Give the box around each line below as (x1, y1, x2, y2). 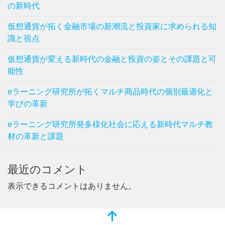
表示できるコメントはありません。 (8, 182, 136, 191)
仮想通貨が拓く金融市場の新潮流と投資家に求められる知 (8, 22, 216, 31)
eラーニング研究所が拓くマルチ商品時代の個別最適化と (8, 87, 213, 96)
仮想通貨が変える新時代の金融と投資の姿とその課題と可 (8, 55, 216, 64)
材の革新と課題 (8, 132, 64, 141)
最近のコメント (8, 163, 87, 176)
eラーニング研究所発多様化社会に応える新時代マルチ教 (8, 120, 213, 129)
